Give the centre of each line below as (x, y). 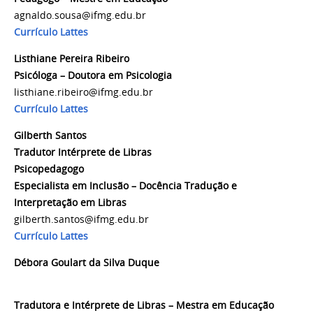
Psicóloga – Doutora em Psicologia (93, 76)
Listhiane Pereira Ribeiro (72, 59)
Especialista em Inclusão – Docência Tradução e (125, 185)
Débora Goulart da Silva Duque (155, 262)
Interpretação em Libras (70, 202)
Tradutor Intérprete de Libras (83, 152)
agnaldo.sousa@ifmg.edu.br (80, 16)
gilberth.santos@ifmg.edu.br (81, 219)
